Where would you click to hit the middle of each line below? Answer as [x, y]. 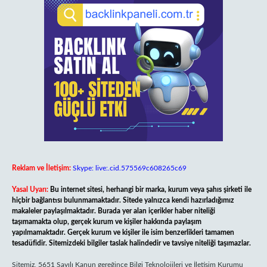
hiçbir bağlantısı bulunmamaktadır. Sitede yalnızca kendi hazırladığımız [123, 200]
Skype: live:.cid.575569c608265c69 [130, 168]
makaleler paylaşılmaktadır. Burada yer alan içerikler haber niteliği [114, 211]
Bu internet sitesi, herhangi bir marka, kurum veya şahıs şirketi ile [151, 190]
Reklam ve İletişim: [41, 168]
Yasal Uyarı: [30, 190]
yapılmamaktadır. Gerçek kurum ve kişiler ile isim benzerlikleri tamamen [123, 232]
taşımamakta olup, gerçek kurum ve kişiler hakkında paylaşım [107, 222]
